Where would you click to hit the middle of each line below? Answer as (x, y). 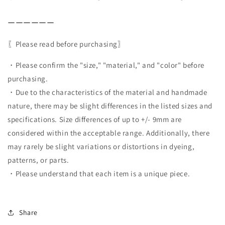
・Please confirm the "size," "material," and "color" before (106, 65)
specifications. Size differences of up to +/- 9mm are (95, 119)
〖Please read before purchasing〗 (67, 44)
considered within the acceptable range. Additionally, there (109, 133)
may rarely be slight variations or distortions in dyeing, (101, 146)
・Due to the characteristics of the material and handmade (107, 92)
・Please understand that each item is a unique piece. (99, 173)
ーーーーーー (31, 23)
